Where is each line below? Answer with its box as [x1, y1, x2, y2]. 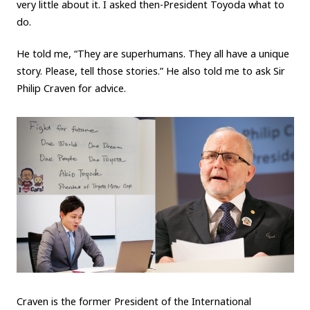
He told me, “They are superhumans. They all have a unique [16, 47, 289, 61]
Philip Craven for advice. [16, 82, 126, 95]
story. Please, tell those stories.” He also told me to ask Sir [16, 64, 285, 78]
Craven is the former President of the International [16, 294, 251, 308]
